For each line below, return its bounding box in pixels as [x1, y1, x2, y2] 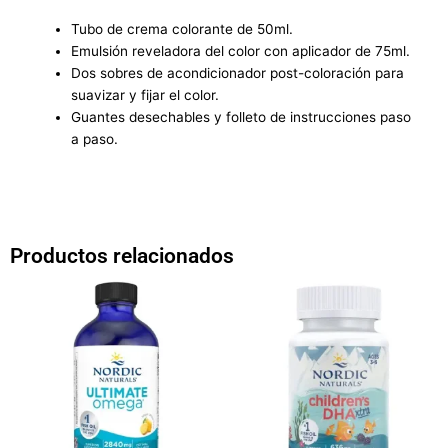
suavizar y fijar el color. [71, 86, 220, 103]
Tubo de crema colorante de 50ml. [71, 20, 294, 37]
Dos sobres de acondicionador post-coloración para [71, 64, 405, 81]
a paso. [71, 130, 119, 147]
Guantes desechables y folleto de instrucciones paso [71, 108, 412, 125]
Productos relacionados [10, 243, 234, 268]
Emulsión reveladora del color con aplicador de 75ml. [71, 42, 411, 59]
